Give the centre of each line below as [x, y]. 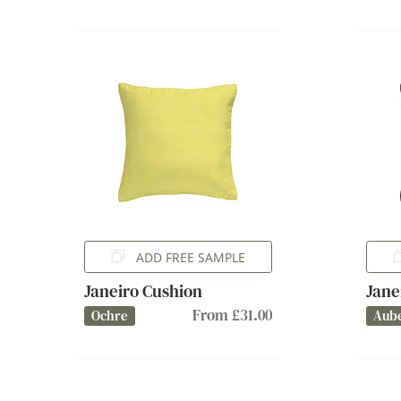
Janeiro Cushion [143, 291]
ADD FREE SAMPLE [191, 257]
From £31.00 [232, 315]
